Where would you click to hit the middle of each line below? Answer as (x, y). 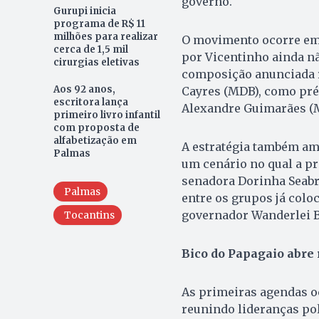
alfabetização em (95, 141)
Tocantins (89, 215)
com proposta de (96, 128)
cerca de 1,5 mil (90, 50)
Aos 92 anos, (84, 90)
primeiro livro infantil (106, 115)
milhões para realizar (105, 37)
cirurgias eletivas (96, 63)
